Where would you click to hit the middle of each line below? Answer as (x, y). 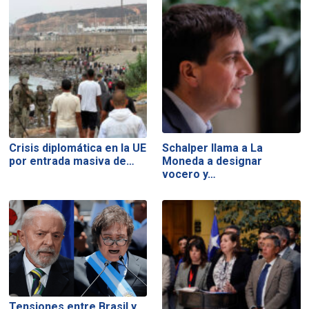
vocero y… (189, 175)
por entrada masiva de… (71, 161)
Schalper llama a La (213, 148)
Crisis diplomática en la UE (77, 148)
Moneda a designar (212, 161)
